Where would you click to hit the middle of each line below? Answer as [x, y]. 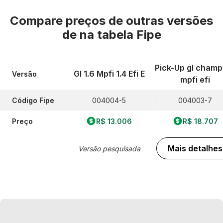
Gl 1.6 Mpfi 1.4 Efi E [109, 74]
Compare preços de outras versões [111, 21]
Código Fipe [33, 100]
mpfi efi [195, 80]
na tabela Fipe [120, 35]
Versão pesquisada [109, 148]
